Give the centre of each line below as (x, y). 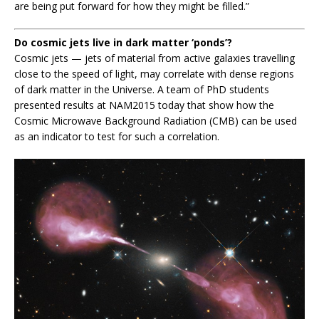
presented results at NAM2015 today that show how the (144, 105)
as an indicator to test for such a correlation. (117, 137)
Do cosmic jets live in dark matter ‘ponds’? (123, 43)
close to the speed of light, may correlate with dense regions (154, 74)
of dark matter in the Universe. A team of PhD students (142, 90)
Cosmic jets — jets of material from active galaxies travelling (155, 58)
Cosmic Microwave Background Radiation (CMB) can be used (156, 121)
